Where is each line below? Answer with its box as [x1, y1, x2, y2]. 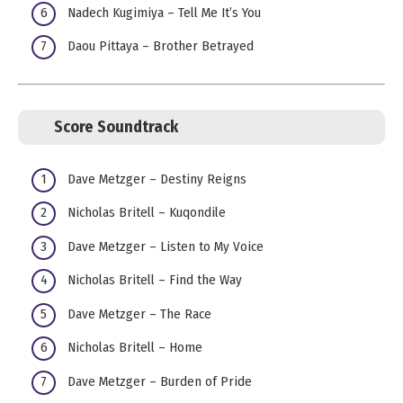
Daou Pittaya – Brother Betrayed [67, 38, 254, 55]
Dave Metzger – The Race [67, 305, 211, 322]
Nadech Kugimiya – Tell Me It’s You [67, 4, 261, 21]
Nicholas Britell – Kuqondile [67, 204, 226, 221]
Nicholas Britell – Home [67, 339, 202, 356]
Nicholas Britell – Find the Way [67, 272, 242, 289]
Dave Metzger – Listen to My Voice [67, 237, 264, 255]
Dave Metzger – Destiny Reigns [67, 170, 246, 187]
